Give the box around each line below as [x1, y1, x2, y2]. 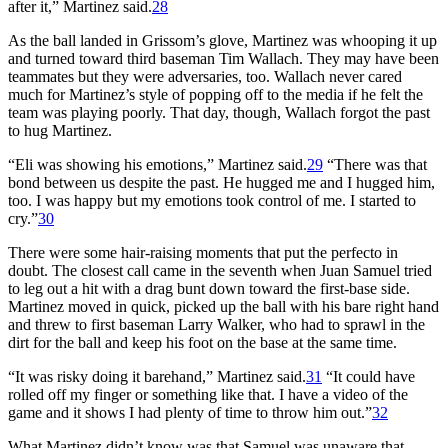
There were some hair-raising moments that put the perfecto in [8, 243, 398, 261]
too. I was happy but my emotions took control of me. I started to [8, 191, 416, 209]
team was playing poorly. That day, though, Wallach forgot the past [8, 103, 430, 121]
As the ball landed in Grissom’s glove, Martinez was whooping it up [8, 31, 437, 49]
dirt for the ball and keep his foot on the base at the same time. [8, 333, 397, 351]
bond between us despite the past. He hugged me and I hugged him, [8, 173, 435, 191]
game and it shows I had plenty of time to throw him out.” [8, 403, 372, 421]
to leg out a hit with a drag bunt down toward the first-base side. [8, 279, 410, 297]
